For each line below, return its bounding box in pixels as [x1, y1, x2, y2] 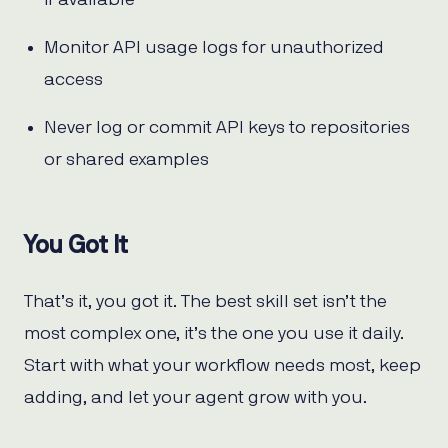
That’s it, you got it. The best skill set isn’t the [24, 293, 387, 312]
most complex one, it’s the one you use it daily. [24, 325, 404, 344]
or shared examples [44, 151, 209, 170]
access [44, 71, 103, 90]
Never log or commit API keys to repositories [44, 119, 410, 138]
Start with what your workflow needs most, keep [24, 357, 421, 376]
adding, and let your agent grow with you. [24, 389, 367, 408]
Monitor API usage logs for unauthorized [44, 39, 384, 58]
